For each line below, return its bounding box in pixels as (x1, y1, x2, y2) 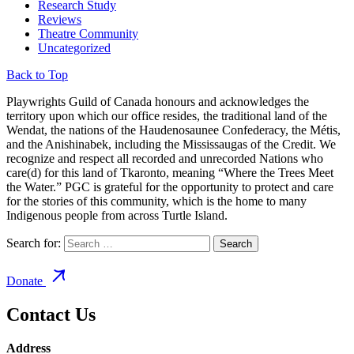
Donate (6, 274, 46, 288)
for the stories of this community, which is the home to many (6, 194, 307, 209)
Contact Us (6, 304, 96, 326)
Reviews (38, 13, 81, 27)
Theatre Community (38, 27, 138, 41)
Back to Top (6, 68, 68, 82)
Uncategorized (38, 41, 111, 55)
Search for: (6, 236, 64, 250)
